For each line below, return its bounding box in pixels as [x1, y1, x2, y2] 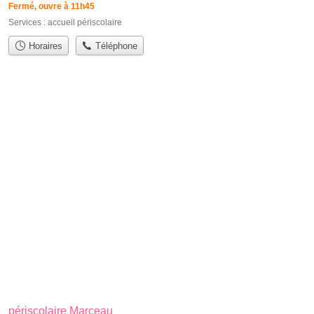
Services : [8, 17, 48, 27]
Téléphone [93, 41, 138, 52]
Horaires [25, 41, 62, 52]
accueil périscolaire [48, 17, 122, 27]
